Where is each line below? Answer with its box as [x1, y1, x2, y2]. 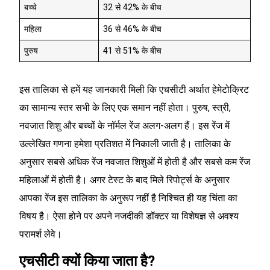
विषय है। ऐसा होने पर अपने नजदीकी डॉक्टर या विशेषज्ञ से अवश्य [19, 210, 239, 222]
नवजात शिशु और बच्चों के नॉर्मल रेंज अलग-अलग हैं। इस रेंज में [19, 120, 230, 132]
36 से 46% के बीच [103, 24, 162, 35]
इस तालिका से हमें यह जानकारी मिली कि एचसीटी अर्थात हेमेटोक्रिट [19, 84, 249, 96]
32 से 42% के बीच [103, 2, 162, 13]
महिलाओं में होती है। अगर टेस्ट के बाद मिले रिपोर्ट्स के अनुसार [19, 174, 230, 186]
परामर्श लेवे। [19, 228, 62, 240]
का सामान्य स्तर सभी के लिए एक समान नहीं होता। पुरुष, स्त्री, [19, 102, 231, 114]
